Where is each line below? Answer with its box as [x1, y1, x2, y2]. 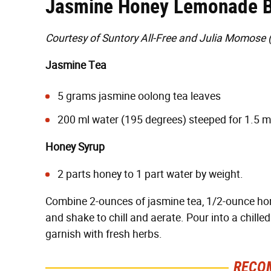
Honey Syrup [45, 140, 105, 154]
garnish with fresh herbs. [45, 227, 162, 241]
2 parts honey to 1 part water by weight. [57, 168, 243, 181]
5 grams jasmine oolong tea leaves [57, 90, 221, 103]
